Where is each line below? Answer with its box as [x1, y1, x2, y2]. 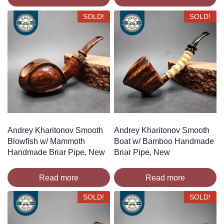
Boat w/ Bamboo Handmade [114, 137, 214, 146]
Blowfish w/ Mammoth [7, 137, 85, 146]
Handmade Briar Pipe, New [7, 148, 105, 157]
